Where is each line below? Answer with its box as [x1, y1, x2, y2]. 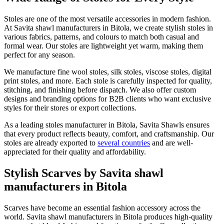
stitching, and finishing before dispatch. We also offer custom [4, 85, 196, 94]
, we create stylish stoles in [129, 23, 213, 32]
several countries [97, 138, 150, 147]
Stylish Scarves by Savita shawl [4, 166, 163, 179]
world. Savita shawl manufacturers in [4, 212, 123, 221]
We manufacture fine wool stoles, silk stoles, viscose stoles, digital [4, 67, 211, 76]
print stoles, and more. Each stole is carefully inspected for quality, [4, 76, 212, 85]
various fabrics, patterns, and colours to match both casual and [4, 32, 199, 41]
